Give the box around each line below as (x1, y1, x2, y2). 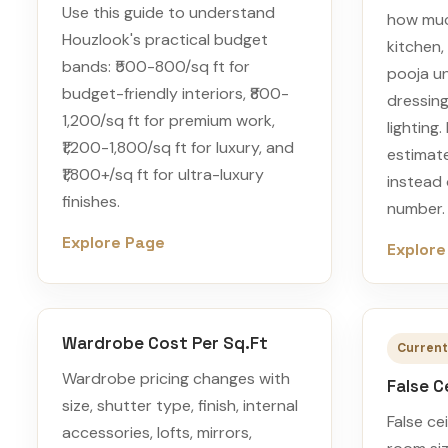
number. (387, 198, 445, 219)
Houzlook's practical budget (62, 29, 268, 50)
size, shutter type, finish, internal (62, 395, 298, 416)
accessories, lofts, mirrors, (62, 422, 252, 443)
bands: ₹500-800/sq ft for (62, 56, 250, 77)
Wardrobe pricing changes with (62, 368, 290, 389)
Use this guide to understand (62, 2, 275, 23)
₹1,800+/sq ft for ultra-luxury (62, 164, 264, 185)
